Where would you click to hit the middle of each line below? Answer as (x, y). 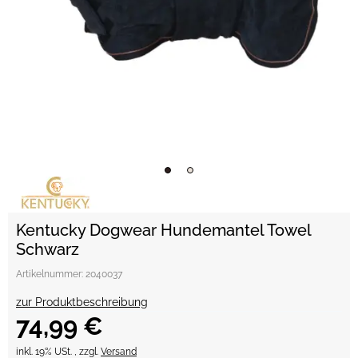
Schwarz (48, 249)
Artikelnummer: (51, 274)
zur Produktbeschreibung (82, 302)
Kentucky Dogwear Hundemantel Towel (163, 230)
